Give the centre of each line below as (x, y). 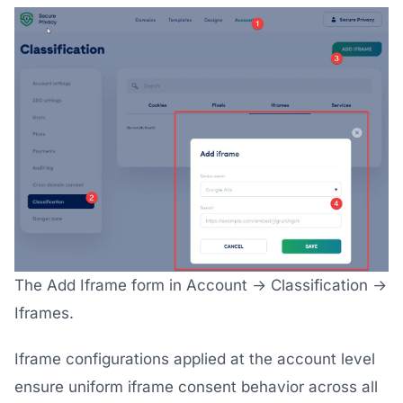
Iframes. (44, 313)
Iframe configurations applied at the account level (195, 358)
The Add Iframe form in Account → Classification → (201, 285)
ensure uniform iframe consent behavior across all (196, 386)
